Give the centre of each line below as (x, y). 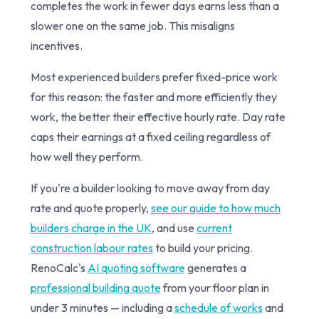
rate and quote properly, (90, 208)
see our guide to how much (215, 208)
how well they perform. (87, 156)
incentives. (56, 45)
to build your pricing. (203, 247)
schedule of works (218, 307)
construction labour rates (91, 247)
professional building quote (95, 287)
